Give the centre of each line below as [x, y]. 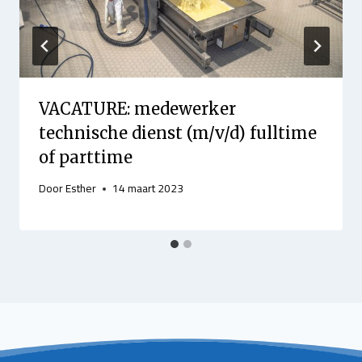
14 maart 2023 [148, 189]
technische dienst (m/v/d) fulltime [178, 133]
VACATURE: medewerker [137, 108]
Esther [81, 189]
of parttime [86, 157]
